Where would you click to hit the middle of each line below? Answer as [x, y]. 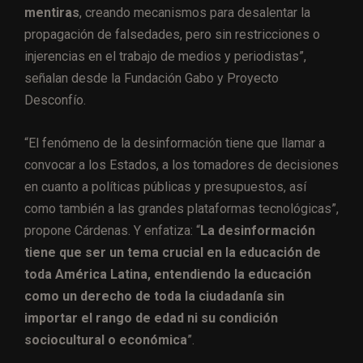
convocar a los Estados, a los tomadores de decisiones [181, 164]
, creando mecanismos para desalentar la [195, 12]
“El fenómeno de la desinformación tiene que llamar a [175, 143]
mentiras [52, 12]
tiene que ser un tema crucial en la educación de [173, 252]
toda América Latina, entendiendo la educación [168, 274]
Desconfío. [55, 100]
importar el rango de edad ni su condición [151, 318]
